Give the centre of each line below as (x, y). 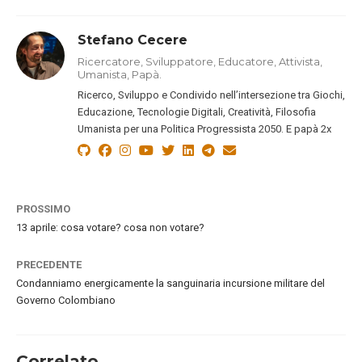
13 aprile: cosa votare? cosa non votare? (110, 228)
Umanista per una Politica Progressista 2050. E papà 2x (205, 128)
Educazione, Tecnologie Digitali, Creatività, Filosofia (197, 112)
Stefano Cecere (133, 39)
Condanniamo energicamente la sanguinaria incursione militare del (170, 284)
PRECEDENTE (49, 265)
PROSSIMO (43, 209)
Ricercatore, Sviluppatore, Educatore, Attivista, (200, 61)
